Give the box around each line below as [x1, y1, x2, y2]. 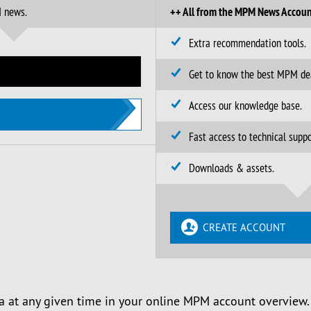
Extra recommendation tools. [189, 35, 306, 51]
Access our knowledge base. [189, 98, 302, 113]
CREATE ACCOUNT [203, 221, 285, 234]
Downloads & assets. [189, 160, 274, 176]
